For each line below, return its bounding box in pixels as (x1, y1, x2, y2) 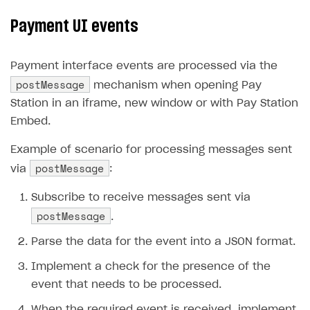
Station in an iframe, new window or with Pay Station (10, 98, 298, 109)
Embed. (10, 116, 51, 127)
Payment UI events (10, 17, 138, 36)
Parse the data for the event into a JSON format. (31, 237, 295, 248)
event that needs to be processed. (31, 280, 221, 291)
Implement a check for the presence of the (31, 262, 271, 273)
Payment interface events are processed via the (10, 61, 277, 72)
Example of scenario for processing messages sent (10, 145, 292, 156)
